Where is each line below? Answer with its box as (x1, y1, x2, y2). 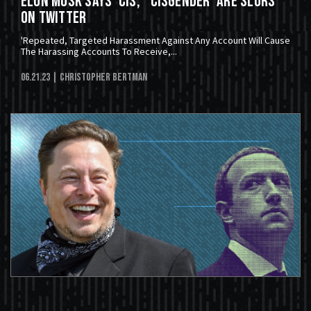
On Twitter (21, 8, 87, 28)
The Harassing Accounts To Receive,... (21, 45, 177, 58)
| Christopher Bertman (52, 71, 147, 85)
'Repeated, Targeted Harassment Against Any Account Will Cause (21, 34, 290, 47)
